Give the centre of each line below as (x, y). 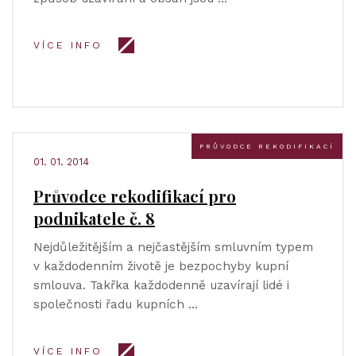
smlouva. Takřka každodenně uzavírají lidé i (161, 285)
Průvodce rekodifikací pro (135, 196)
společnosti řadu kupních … (116, 304)
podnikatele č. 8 (94, 218)
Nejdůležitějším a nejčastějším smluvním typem (173, 247)
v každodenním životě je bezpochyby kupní (161, 266)
